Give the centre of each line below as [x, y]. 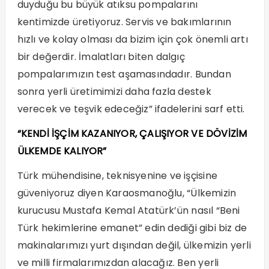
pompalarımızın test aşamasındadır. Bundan [124, 74]
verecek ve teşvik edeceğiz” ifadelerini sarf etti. [131, 109]
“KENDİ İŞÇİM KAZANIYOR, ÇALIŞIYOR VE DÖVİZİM [132, 134]
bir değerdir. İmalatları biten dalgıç [101, 57]
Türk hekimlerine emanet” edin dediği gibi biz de [132, 228]
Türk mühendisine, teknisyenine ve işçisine [117, 176]
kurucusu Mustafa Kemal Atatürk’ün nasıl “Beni [128, 211]
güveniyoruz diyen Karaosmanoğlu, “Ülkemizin [127, 193]
